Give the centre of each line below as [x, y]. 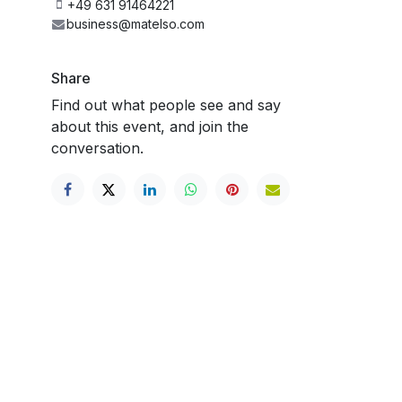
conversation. [97, 148]
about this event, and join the [150, 126]
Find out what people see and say [166, 105]
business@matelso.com [135, 23]
